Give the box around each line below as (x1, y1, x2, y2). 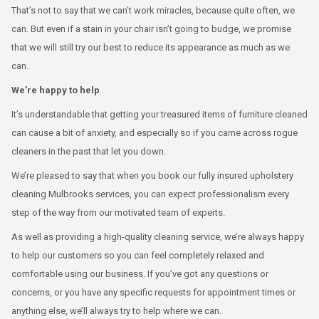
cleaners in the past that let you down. (11, 146, 166, 157)
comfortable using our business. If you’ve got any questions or (11, 268, 268, 279)
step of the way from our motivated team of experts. (11, 207, 225, 218)
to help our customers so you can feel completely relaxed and (11, 250, 264, 261)
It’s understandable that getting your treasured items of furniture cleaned (11, 109, 308, 120)
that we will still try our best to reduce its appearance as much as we (11, 42, 290, 53)
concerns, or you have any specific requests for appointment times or (11, 287, 296, 298)
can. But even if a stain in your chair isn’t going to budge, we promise (11, 23, 291, 34)
